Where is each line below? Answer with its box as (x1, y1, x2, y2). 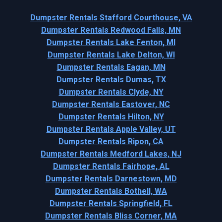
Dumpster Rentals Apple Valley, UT (46, 124, 176, 134)
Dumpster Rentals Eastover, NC (52, 100, 170, 110)
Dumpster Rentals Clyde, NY (58, 87, 164, 97)
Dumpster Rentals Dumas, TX (56, 75, 166, 85)
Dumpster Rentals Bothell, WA (55, 186, 167, 196)
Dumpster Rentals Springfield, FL (50, 199, 172, 209)
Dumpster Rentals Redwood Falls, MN (41, 25, 181, 35)
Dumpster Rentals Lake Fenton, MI (47, 38, 175, 48)
